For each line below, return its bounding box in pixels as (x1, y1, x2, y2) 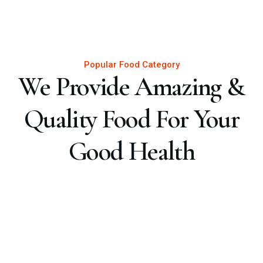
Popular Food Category (83, 59, 180, 70)
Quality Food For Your (23, 103, 240, 136)
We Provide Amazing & (18, 70, 245, 103)
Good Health (69, 135, 194, 168)
